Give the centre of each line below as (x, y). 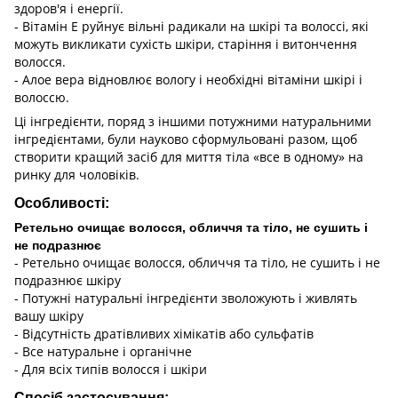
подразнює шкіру (68, 281)
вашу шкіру (49, 316)
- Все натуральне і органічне (103, 352)
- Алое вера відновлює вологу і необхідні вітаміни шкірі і (188, 80)
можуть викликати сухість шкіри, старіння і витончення (186, 44)
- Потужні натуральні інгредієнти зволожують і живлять (186, 298)
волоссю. (42, 98)
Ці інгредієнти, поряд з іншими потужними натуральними (193, 122)
